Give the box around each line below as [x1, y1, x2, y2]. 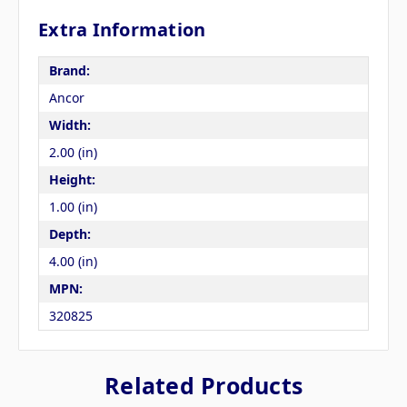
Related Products [104, 369, 303, 401]
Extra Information [38, 16, 206, 42]
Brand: [48, 62, 90, 80]
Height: [48, 171, 95, 189]
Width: [48, 116, 91, 134]
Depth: [48, 225, 91, 243]
